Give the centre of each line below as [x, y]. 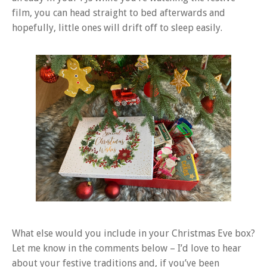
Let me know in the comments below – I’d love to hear [127, 248]
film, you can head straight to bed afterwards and [119, 13]
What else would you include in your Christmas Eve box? [133, 233]
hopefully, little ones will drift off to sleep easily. [117, 27]
